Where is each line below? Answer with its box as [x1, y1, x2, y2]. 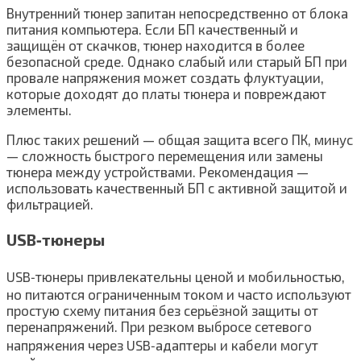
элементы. [6, 101, 72, 118]
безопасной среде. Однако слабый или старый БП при [6, 52, 347, 69]
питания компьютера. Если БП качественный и [6, 20, 298, 37]
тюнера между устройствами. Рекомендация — [6, 163, 309, 180]
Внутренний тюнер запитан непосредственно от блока [6, 4, 348, 21]
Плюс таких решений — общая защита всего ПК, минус [6, 131, 353, 147]
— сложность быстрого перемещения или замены [6, 147, 323, 164]
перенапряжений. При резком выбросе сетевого [6, 318, 312, 335]
